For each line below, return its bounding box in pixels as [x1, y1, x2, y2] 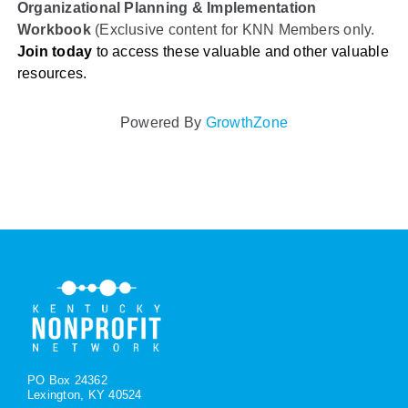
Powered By [119, 114, 206, 130]
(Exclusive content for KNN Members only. [90, 21, 375, 37]
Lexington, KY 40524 [26, 388, 142, 403]
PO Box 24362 [26, 373, 107, 388]
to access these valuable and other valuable [92, 43, 389, 59]
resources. [16, 65, 87, 81]
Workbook [16, 21, 91, 37]
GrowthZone [205, 114, 289, 130]
